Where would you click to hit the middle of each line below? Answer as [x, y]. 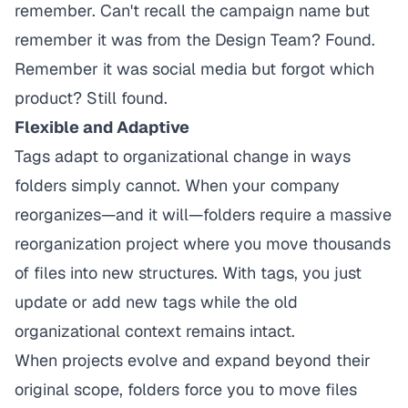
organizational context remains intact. [155, 331]
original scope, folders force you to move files [186, 389]
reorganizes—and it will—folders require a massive [203, 214]
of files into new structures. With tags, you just [188, 273]
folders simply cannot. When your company [177, 185]
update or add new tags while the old [156, 302]
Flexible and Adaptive [102, 127]
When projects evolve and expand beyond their [193, 360]
